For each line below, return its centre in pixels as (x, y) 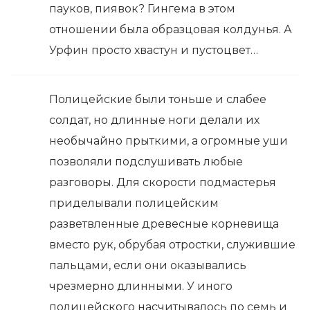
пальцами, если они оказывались (148, 266)
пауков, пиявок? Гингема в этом (142, 9)
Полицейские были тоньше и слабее (158, 100)
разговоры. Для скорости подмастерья (163, 183)
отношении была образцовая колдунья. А (171, 30)
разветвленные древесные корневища (164, 224)
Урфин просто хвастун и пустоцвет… (154, 51)
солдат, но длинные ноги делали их (154, 120)
